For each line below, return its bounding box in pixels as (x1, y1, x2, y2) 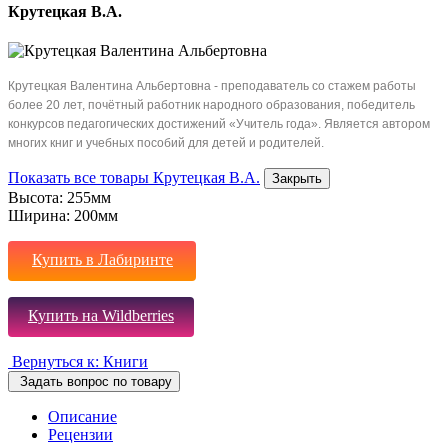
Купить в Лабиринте (32, 251, 173, 269)
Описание (48, 408, 117, 426)
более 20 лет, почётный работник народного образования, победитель (8, 98, 415, 113)
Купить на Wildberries (28, 307, 174, 325)
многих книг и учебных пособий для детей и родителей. (8, 136, 324, 151)
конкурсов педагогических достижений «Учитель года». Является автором (8, 117, 430, 132)
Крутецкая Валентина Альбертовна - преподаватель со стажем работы (8, 79, 416, 94)
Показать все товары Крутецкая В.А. (8, 169, 260, 187)
